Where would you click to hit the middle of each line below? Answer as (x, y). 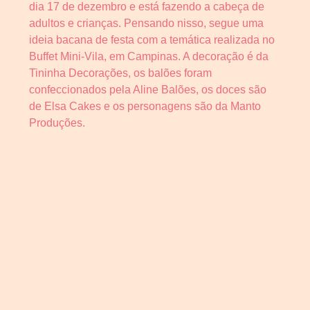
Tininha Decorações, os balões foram (120, 73)
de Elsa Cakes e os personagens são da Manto (145, 106)
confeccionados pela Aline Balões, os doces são (148, 89)
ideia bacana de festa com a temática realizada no (152, 39)
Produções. (57, 122)
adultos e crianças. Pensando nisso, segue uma (146, 23)
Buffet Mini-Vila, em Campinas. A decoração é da (149, 56)
